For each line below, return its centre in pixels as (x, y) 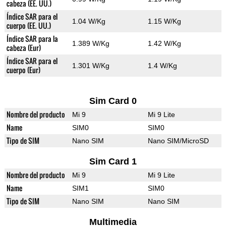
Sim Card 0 (113, 101)
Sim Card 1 (113, 162)
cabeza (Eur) (23, 48)
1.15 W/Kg (164, 21)
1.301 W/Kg (91, 66)
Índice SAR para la (32, 39)
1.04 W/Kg (89, 21)
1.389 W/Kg (91, 44)
